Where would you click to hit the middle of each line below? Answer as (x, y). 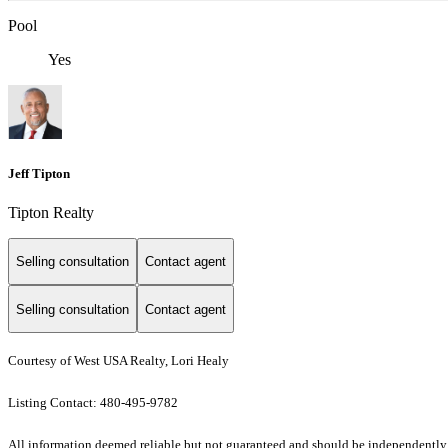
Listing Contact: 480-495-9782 (94, 403)
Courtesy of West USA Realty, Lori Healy (118, 361)
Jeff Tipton (39, 173)
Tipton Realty (51, 212)
